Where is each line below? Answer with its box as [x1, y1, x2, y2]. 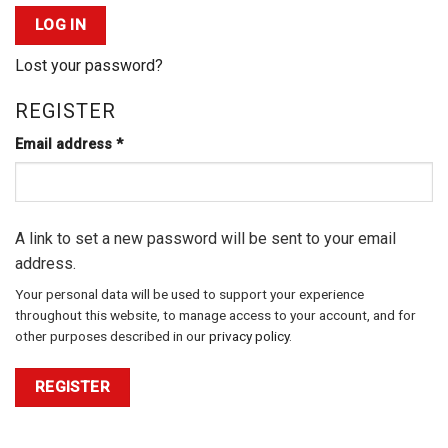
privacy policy [209, 328, 289, 345]
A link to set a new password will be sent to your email [15, 229, 396, 249]
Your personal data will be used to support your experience [15, 286, 364, 303]
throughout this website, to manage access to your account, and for [15, 307, 416, 324]
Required [122, 135, 183, 153]
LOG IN [34, 16, 87, 35]
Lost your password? [15, 56, 163, 76]
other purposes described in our [15, 328, 209, 345]
